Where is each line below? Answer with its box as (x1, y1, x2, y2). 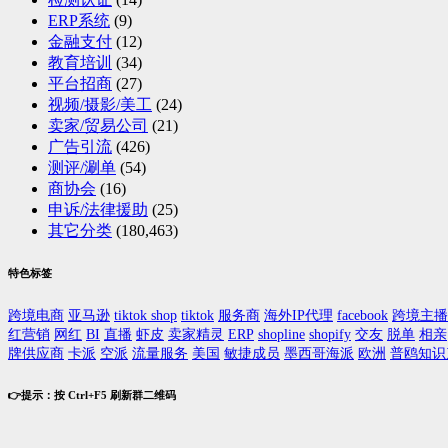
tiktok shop (114, 307, 177, 323)
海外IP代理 (264, 307, 333, 323)
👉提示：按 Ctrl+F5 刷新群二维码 (8, 388, 176, 401)
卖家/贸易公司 (48, 117, 148, 134)
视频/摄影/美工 (48, 96, 152, 113)
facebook (337, 307, 388, 323)
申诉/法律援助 (48, 201, 148, 218)
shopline (258, 326, 305, 342)
